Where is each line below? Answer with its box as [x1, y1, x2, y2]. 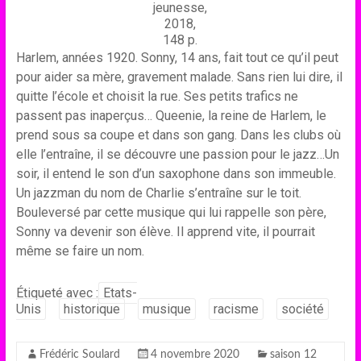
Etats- [102, 285, 137, 301]
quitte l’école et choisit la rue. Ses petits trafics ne [15, 89, 298, 104]
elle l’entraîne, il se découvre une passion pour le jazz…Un [15, 147, 339, 162]
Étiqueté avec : [15, 285, 98, 301]
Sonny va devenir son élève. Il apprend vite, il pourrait [15, 224, 315, 239]
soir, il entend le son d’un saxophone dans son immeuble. [15, 166, 336, 181]
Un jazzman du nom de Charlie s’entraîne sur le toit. [15, 185, 301, 201]
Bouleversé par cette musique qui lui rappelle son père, [15, 205, 326, 220]
